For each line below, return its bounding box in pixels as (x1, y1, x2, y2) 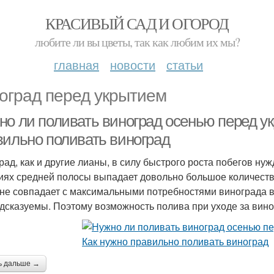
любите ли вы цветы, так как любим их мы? (34, 34, 240, 50)
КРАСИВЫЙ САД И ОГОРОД (45, 13, 229, 34)
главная (54, 56, 99, 73)
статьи (166, 56, 203, 73)
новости (110, 56, 155, 73)
